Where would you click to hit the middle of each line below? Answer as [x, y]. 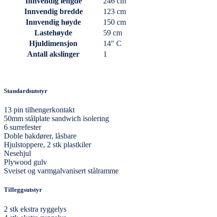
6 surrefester [23, 127]
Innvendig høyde [53, 22]
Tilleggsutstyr [23, 190]
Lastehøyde [53, 32]
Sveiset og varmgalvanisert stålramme [61, 171]
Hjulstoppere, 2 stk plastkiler [47, 145]
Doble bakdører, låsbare [40, 136]
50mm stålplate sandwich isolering [56, 119]
